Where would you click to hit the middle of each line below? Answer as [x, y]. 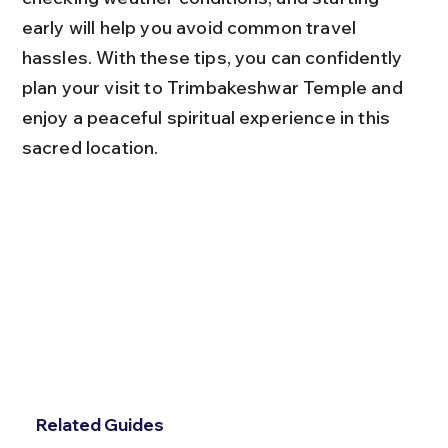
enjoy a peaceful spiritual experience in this [208, 117]
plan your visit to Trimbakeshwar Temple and [214, 87]
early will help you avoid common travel [191, 27]
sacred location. [90, 147]
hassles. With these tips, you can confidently [214, 57]
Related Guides [99, 425]
